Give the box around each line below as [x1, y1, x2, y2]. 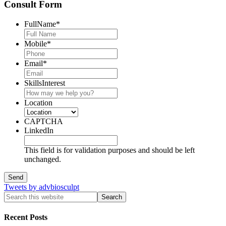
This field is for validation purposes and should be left [24, 146, 195, 155]
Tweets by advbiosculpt [4, 183, 79, 192]
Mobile [24, 39, 47, 48]
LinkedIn [24, 126, 53, 135]
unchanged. [24, 155, 61, 164]
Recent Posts [4, 213, 47, 222]
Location [24, 98, 52, 107]
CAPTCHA [24, 117, 63, 126]
